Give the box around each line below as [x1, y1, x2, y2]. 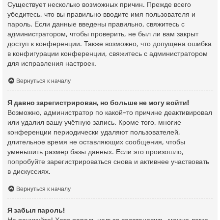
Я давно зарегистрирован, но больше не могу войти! [7, 98, 189, 107]
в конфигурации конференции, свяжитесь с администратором [7, 50, 208, 58]
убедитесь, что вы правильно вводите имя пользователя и [7, 10, 195, 19]
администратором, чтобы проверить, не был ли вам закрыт [7, 30, 198, 39]
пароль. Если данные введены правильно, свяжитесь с [7, 20, 185, 29]
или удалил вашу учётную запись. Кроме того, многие [7, 118, 181, 127]
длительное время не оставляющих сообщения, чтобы [7, 137, 185, 146]
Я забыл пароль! [7, 206, 65, 215]
